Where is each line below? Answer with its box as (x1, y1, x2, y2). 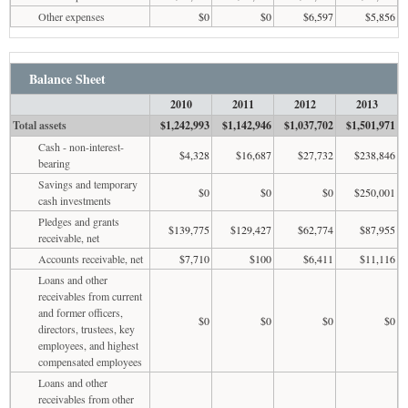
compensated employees (38, 353, 142, 369)
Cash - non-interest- (38, 138, 124, 154)
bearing (38, 155, 70, 170)
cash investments (38, 192, 111, 208)
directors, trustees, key (38, 321, 135, 336)
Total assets (13, 117, 67, 133)
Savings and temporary (38, 176, 138, 191)
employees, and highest (38, 337, 138, 352)
